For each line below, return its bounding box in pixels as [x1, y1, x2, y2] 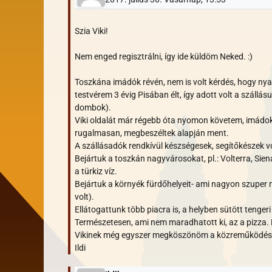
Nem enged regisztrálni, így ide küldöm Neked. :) [75, 51, 253, 61]
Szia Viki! [75, 25, 108, 36]
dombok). [75, 102, 111, 112]
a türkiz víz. [75, 166, 117, 176]
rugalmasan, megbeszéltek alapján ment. [75, 127, 229, 138]
